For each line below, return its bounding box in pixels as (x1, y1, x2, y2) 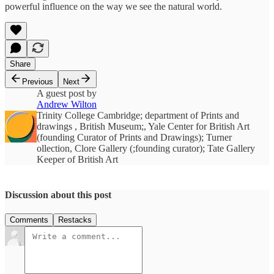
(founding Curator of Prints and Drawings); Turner (37, 131, 232, 143)
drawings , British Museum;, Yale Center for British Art (37, 120, 250, 131)
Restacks (58, 215, 92, 225)
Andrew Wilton (37, 98, 97, 109)
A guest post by (37, 87, 97, 98)
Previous (22, 76, 53, 86)
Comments (10, 215, 48, 225)
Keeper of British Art (37, 154, 118, 165)
